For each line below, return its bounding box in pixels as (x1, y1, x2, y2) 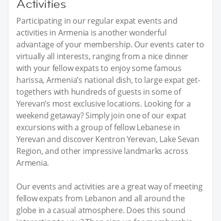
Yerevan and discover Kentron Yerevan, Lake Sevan (16, 134, 199, 145)
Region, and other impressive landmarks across (16, 146, 188, 157)
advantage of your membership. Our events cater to (16, 39, 204, 50)
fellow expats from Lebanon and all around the (16, 193, 185, 204)
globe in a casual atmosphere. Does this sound (16, 205, 185, 216)
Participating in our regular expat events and (16, 15, 178, 27)
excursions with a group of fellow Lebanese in (16, 122, 180, 133)
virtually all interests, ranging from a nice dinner (16, 51, 189, 62)
